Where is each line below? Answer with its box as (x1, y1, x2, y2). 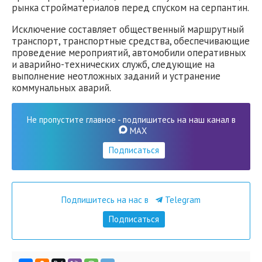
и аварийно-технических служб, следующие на (12, 57, 215, 71)
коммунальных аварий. (12, 81, 111, 94)
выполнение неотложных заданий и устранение (12, 69, 220, 82)
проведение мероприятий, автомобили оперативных (12, 46, 246, 59)
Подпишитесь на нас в (61, 194, 151, 206)
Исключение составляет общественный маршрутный (12, 22, 244, 36)
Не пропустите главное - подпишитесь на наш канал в (26, 114, 236, 126)
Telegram (163, 194, 201, 206)
